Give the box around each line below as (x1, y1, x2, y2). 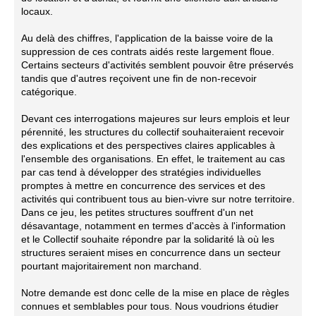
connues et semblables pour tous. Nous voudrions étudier (21, 300, 279, 312)
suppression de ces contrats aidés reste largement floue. (21, 46, 274, 57)
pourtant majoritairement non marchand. (21, 260, 202, 272)
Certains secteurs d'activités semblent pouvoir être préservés (21, 59, 293, 71)
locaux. (21, 6, 56, 17)
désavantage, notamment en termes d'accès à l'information (21, 220, 286, 231)
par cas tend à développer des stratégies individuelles (21, 166, 261, 178)
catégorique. (21, 86, 80, 97)
